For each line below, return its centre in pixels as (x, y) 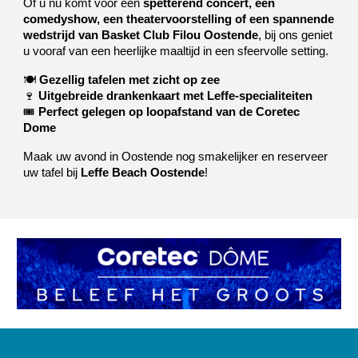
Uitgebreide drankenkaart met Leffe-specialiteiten (176, 96)
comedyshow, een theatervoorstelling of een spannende (179, 19)
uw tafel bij (52, 173)
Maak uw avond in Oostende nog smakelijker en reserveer (176, 157)
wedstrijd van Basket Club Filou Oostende (141, 35)
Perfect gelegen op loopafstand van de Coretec (169, 112)
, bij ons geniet (296, 35)
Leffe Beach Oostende (143, 173)
